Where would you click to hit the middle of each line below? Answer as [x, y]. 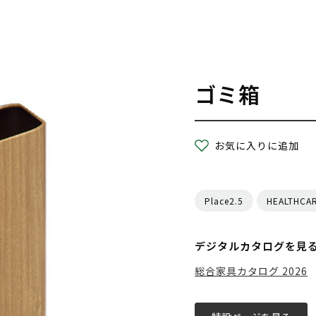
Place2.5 [224, 201]
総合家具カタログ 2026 [251, 271]
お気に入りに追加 [257, 145]
